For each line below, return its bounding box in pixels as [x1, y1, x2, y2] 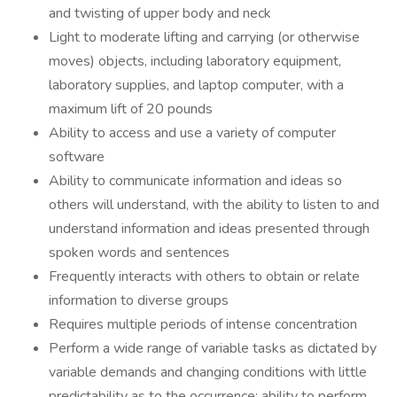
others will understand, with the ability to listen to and [49, 195, 379, 214]
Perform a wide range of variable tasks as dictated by [49, 339, 377, 358]
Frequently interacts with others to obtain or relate [49, 267, 360, 286]
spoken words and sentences [49, 243, 230, 262]
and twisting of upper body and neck [49, 4, 271, 23]
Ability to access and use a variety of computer [49, 123, 336, 143]
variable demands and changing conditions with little [49, 362, 367, 382]
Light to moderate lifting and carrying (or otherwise [49, 27, 360, 47]
